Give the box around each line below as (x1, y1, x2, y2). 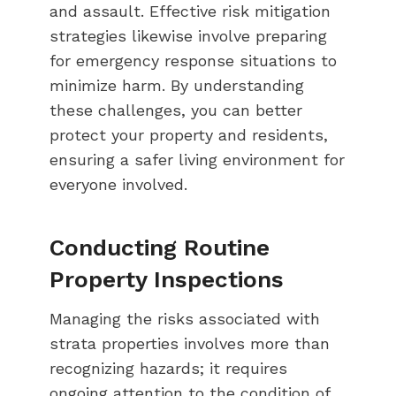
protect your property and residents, (49, 125, 328, 144)
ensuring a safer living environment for (49, 149, 345, 169)
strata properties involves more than (49, 333, 330, 353)
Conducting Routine (49, 233, 270, 261)
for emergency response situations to (49, 50, 337, 70)
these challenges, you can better (49, 100, 302, 119)
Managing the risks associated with (49, 308, 320, 328)
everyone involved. (49, 174, 187, 194)
